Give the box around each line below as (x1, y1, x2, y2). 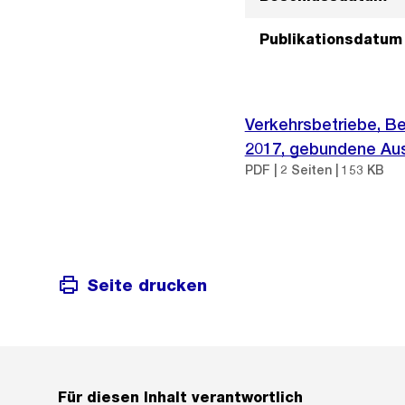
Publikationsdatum (259, 31, 402, 48)
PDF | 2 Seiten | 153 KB (244, 163, 384, 177)
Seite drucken (87, 275, 207, 295)
